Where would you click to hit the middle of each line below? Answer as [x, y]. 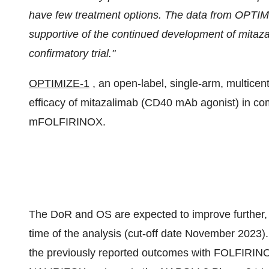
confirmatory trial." [72, 53]
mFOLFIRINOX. [67, 122]
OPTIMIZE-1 [59, 83]
